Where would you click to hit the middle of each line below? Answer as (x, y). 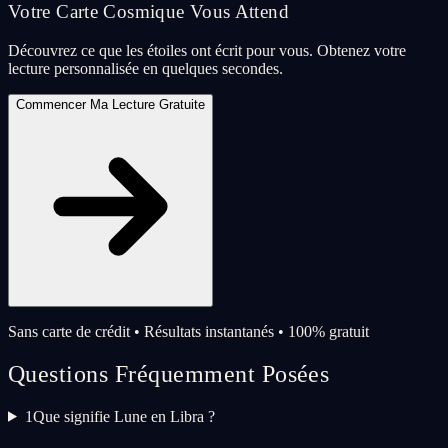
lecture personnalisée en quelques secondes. (145, 68)
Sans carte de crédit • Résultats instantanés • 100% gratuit (188, 331)
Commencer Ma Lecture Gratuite (110, 104)
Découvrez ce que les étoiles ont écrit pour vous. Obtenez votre (207, 50)
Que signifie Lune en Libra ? (123, 416)
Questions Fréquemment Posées (169, 373)
